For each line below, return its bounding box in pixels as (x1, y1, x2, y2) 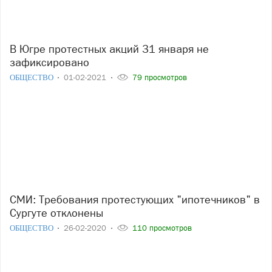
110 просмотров (130, 223, 192, 233)
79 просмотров (130, 72, 187, 82)
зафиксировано (10, 55, 89, 69)
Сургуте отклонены (10, 206, 103, 220)
